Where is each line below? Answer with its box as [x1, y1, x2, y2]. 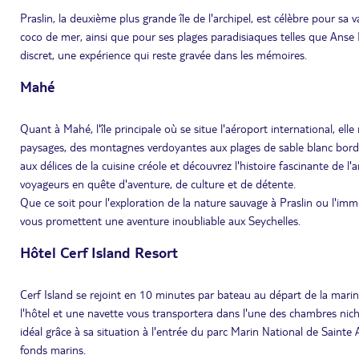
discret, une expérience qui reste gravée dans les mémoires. [20, 47, 307, 62]
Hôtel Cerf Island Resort [20, 243, 178, 261]
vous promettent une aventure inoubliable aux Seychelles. [20, 213, 301, 228]
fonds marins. [20, 342, 86, 357]
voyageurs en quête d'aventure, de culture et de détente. [20, 176, 296, 191]
